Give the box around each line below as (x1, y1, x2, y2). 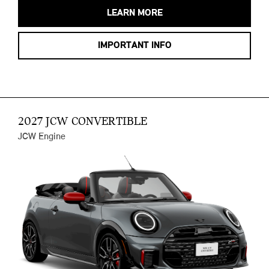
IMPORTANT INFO (97, 41, 172, 51)
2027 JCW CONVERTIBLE (18, 116, 147, 128)
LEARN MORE (106, 8, 163, 19)
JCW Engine (18, 132, 65, 142)
